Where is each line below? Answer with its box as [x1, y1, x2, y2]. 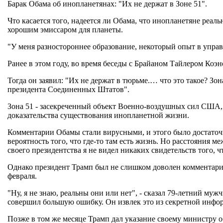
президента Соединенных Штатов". [7, 85, 129, 94]
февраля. [7, 172, 37, 180]
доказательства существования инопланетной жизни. [7, 111, 189, 119]
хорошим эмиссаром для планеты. [7, 25, 123, 34]
